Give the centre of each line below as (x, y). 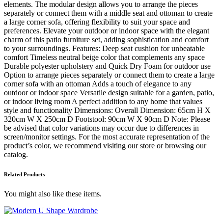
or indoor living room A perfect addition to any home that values (103, 102)
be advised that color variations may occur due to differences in (101, 128)
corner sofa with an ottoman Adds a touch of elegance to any (98, 84)
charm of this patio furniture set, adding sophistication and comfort (106, 40)
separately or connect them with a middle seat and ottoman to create (108, 13)
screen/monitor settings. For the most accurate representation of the (107, 137)
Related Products (24, 175)
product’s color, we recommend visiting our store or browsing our (105, 146)
